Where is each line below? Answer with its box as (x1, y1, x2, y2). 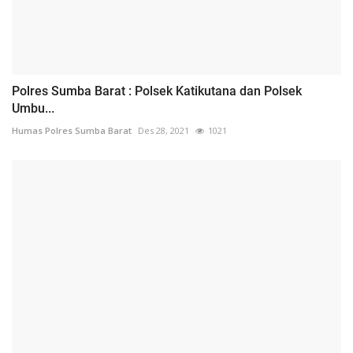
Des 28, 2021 (138, 124, 189, 137)
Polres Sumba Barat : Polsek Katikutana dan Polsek (12, 84, 302, 99)
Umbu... (12, 101, 54, 117)
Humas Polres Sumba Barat (12, 124, 132, 137)
